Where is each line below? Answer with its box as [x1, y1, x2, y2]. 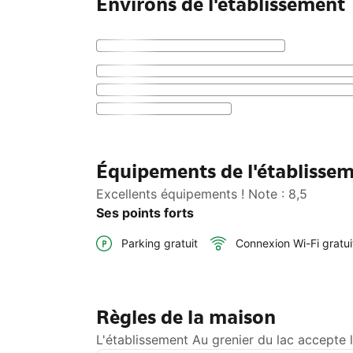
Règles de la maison [96, 305, 276, 330]
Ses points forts [96, 205, 194, 221]
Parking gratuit [121, 236, 198, 251]
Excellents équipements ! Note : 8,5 [96, 186, 307, 203]
